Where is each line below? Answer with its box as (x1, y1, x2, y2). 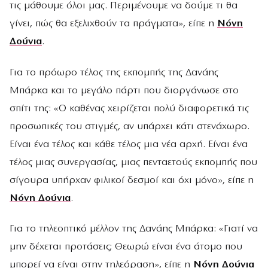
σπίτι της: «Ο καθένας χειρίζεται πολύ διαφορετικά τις (10, 103, 249, 114)
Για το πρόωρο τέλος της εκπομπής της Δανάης (10, 67, 218, 78)
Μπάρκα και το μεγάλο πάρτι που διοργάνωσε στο (10, 85, 239, 96)
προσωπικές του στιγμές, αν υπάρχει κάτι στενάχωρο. (10, 121, 249, 132)
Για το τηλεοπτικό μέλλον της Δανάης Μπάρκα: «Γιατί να (10, 223, 258, 234)
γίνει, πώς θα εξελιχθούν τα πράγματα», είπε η (10, 19, 217, 29)
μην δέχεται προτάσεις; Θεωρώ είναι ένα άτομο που (10, 241, 242, 252)
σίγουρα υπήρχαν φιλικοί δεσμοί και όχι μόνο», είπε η (10, 175, 254, 185)
